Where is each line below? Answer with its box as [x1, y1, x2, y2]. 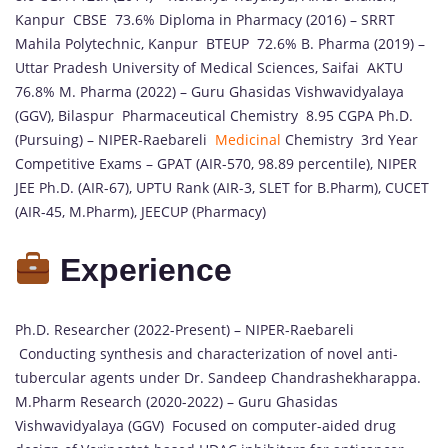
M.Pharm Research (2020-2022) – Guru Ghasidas [15, 391, 338, 411]
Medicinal [215, 129, 281, 149]
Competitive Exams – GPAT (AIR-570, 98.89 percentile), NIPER [15, 153, 417, 173]
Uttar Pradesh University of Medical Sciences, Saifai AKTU [15, 57, 407, 77]
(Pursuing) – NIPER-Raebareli [15, 129, 215, 149]
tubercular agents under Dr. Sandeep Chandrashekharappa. [15, 367, 421, 387]
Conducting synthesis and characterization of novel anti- [15, 343, 398, 363]
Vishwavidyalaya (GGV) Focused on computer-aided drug [15, 415, 396, 435]
